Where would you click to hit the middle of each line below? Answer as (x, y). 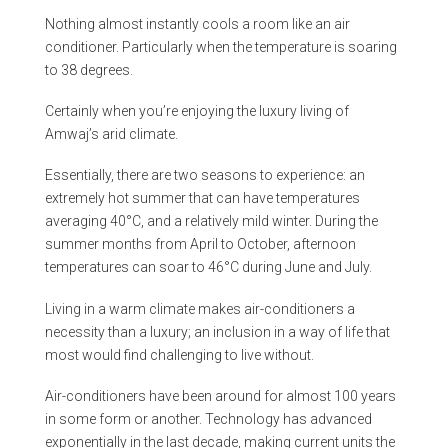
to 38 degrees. (88, 69)
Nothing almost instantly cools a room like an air (197, 23)
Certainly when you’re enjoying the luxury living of (196, 111)
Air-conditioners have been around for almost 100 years (220, 395)
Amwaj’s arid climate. (111, 134)
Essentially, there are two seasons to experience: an (204, 175)
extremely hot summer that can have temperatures (202, 198)
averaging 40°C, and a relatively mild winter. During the (211, 221)
